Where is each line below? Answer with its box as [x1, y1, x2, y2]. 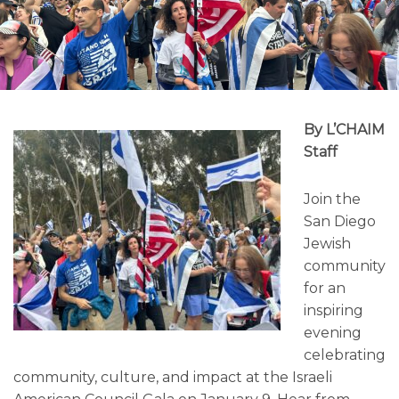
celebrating [303, 346, 386, 364]
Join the [303, 191, 361, 208]
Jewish [303, 235, 351, 253]
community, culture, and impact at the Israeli [13, 369, 332, 387]
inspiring [303, 302, 363, 320]
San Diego [303, 213, 376, 231]
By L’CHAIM [303, 121, 385, 139]
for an [303, 280, 346, 297]
